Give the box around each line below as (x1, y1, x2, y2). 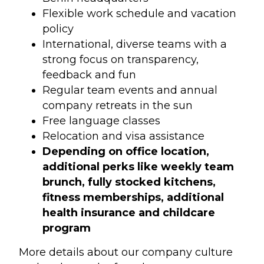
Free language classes (42, 114, 161, 128)
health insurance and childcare (42, 206, 216, 220)
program (42, 222, 91, 235)
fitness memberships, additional (42, 191, 225, 204)
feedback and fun (42, 68, 137, 82)
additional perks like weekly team (42, 160, 235, 174)
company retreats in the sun (42, 99, 193, 113)
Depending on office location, (42, 145, 210, 159)
